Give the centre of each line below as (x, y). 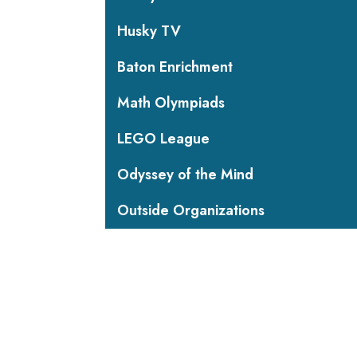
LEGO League (163, 139)
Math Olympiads (171, 103)
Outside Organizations (191, 210)
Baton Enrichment (175, 67)
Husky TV (149, 31)
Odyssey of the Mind (185, 175)
